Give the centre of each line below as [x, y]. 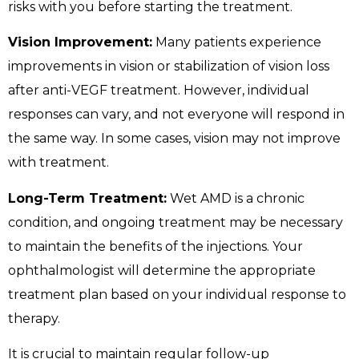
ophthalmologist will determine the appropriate [162, 270]
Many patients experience [237, 42]
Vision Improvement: [80, 42]
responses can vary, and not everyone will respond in [176, 115]
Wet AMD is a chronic [236, 198]
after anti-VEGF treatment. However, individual [159, 91]
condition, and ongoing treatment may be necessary [175, 222]
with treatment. [58, 163]
